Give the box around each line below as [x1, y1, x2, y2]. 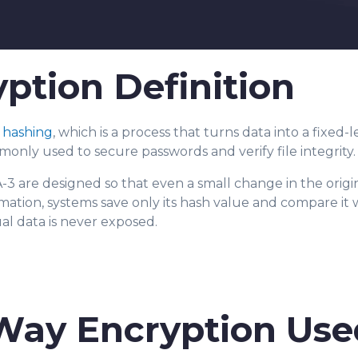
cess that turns [144, 125, 239, 140]
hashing [2, 125, 53, 140]
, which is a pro [53, 125, 144, 140]
